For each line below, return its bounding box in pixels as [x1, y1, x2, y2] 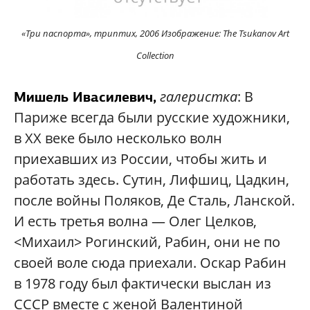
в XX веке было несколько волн [14, 128, 222, 147]
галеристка [160, 86, 237, 106]
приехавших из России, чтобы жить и [14, 149, 267, 168]
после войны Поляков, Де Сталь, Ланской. [14, 190, 295, 210]
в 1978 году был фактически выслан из [14, 273, 271, 293]
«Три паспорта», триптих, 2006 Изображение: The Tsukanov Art [21, 26, 289, 39]
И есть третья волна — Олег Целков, [14, 211, 257, 230]
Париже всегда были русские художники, [14, 107, 290, 127]
